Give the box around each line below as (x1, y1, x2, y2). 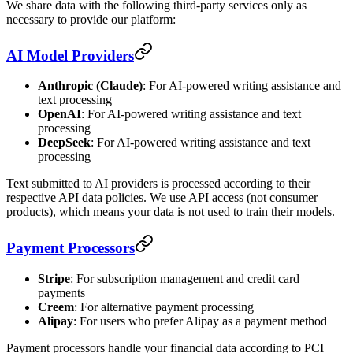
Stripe (38, 271, 70, 285)
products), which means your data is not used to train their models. (6, 205, 335, 219)
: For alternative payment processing (74, 299, 254, 314)
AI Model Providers (6, 46, 134, 64)
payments (38, 285, 85, 299)
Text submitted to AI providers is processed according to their (6, 176, 310, 191)
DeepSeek (38, 136, 91, 150)
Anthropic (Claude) (38, 79, 143, 93)
